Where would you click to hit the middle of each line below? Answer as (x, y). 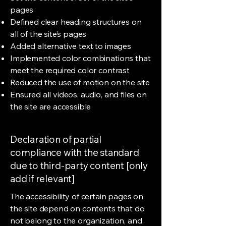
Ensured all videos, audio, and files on (78, 94)
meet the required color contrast (70, 70)
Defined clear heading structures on (76, 22)
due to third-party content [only (79, 165)
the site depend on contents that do (77, 208)
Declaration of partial (56, 139)
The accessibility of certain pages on (77, 196)
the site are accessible (51, 106)
